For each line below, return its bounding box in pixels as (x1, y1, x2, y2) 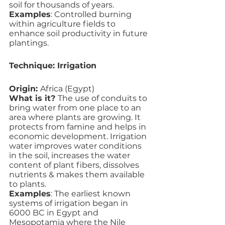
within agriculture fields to (9, 19, 118, 29)
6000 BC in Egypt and (9, 208, 100, 217)
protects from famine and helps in (9, 122, 148, 132)
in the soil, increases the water (9, 151, 132, 160)
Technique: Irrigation (9, 61, 96, 70)
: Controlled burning (51, 10, 134, 19)
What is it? (9, 93, 58, 103)
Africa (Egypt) (40, 84, 94, 93)
